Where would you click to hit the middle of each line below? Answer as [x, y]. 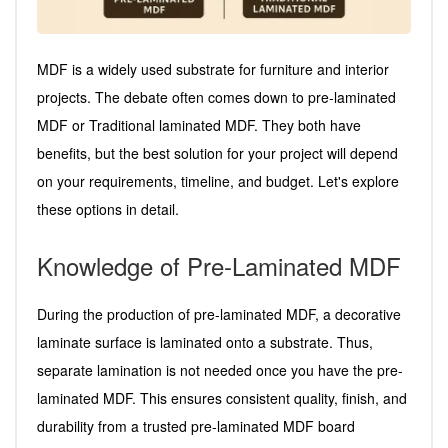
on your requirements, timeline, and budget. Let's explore [218, 180]
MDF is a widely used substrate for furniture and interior [213, 68]
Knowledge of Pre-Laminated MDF [219, 265]
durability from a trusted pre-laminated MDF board [196, 425]
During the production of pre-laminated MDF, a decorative [219, 313]
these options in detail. [108, 208]
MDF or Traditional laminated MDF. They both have [199, 124]
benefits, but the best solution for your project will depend [217, 152]
